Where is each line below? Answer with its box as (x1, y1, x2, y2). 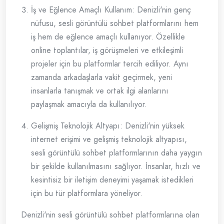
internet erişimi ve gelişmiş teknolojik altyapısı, (31, 133, 187, 145)
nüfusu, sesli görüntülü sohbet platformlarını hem (31, 17, 198, 29)
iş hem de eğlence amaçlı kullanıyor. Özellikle (31, 31, 185, 43)
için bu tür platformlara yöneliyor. (31, 187, 142, 199)
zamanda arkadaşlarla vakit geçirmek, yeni (31, 71, 172, 83)
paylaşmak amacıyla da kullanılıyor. (31, 98, 147, 110)
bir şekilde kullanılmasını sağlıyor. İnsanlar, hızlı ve (31, 160, 200, 172)
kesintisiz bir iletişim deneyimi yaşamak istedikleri (31, 174, 193, 186)
